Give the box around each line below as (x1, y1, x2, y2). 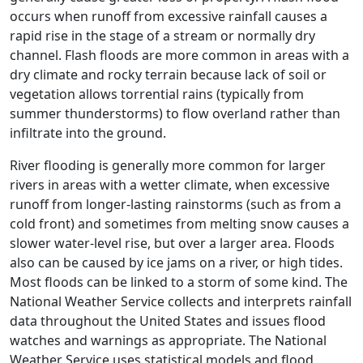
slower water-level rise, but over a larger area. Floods (10, 234, 335, 252)
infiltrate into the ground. (10, 124, 166, 142)
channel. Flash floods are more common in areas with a (10, 46, 349, 64)
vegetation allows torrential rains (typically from (10, 85, 304, 103)
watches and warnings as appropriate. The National (10, 331, 327, 349)
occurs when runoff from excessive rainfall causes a (10, 7, 327, 25)
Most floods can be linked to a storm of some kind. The (10, 273, 348, 291)
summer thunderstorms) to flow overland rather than (10, 105, 340, 122)
